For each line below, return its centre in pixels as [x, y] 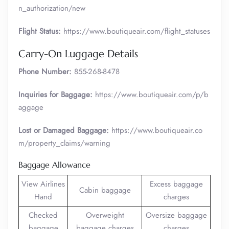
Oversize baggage [176, 215]
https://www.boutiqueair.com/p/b [152, 95]
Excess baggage [176, 184]
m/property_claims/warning [64, 143]
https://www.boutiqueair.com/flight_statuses [135, 31]
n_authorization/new [52, 8]
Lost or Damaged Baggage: [64, 130]
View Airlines [43, 184]
